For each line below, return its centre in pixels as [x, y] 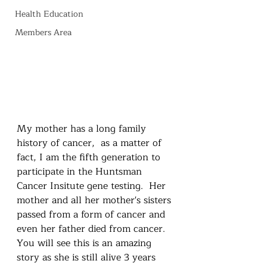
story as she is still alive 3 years [88, 257]
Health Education [49, 14]
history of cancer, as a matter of [91, 143]
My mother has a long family [83, 128]
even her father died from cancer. [94, 229]
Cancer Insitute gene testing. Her [93, 186]
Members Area [43, 32]
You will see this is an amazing [86, 243]
